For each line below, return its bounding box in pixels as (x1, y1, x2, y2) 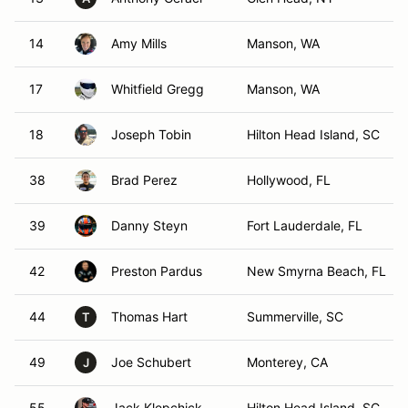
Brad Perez (111, 172, 178, 188)
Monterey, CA (247, 354, 328, 370)
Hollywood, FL (247, 172, 331, 188)
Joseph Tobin (111, 127, 191, 142)
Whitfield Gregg (111, 81, 204, 97)
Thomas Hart (111, 309, 188, 324)
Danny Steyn (111, 218, 188, 233)
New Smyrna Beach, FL (247, 263, 386, 279)
